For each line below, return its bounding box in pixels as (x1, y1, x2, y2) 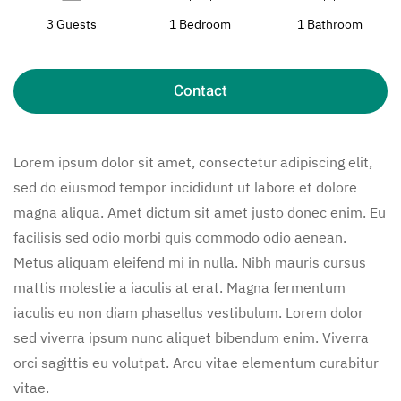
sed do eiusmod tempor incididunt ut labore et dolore (13, 177, 357, 196)
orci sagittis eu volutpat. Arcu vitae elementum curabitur (13, 353, 379, 371)
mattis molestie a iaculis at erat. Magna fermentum (13, 277, 346, 296)
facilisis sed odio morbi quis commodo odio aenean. (13, 227, 346, 246)
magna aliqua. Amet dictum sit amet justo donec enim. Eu (13, 202, 386, 221)
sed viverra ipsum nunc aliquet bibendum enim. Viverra (13, 328, 369, 346)
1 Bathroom (296, 15, 363, 32)
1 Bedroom (169, 15, 232, 32)
